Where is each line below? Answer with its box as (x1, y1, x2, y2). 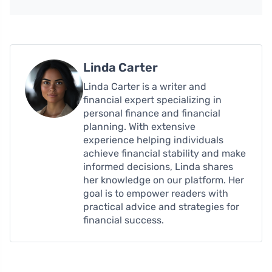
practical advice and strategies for (83, 201, 239, 213)
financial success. (83, 214, 164, 226)
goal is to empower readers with (83, 188, 228, 200)
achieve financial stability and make (83, 148, 246, 160)
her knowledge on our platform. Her (83, 174, 244, 186)
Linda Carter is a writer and (83, 81, 206, 93)
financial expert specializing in (83, 94, 222, 106)
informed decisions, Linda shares (83, 161, 233, 173)
